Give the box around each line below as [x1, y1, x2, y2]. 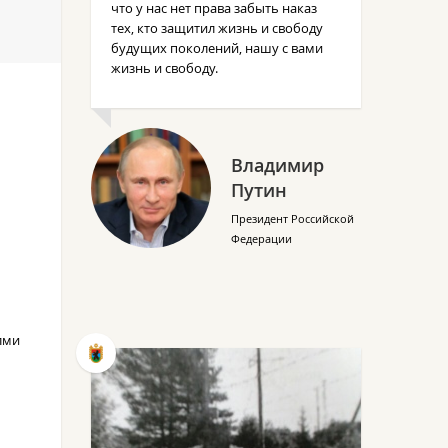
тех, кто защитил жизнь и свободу [111, 19, 323, 37]
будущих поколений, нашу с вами [111, 39, 323, 57]
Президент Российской [231, 211, 354, 226]
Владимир [231, 153, 324, 177]
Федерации [231, 231, 292, 246]
